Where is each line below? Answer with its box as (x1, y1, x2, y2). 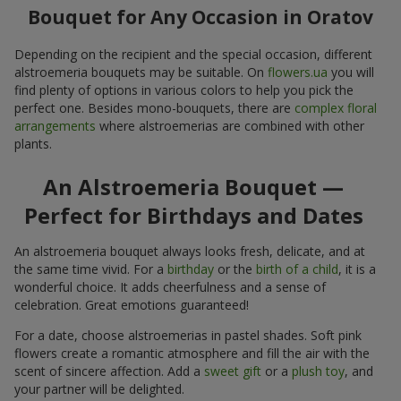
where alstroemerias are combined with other (96, 116, 364, 134)
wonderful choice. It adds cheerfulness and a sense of (14, 277, 326, 295)
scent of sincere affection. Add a (14, 362, 204, 380)
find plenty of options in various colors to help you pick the (14, 81, 354, 98)
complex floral (294, 98, 377, 116)
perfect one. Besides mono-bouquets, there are (14, 98, 294, 116)
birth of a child (256, 260, 338, 277)
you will (328, 63, 374, 81)
